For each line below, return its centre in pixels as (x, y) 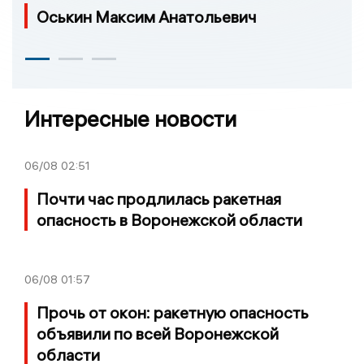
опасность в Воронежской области (169, 220)
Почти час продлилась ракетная (159, 199)
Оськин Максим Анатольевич (147, 17)
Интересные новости (130, 119)
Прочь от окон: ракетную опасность (173, 313)
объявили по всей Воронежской (158, 334)
